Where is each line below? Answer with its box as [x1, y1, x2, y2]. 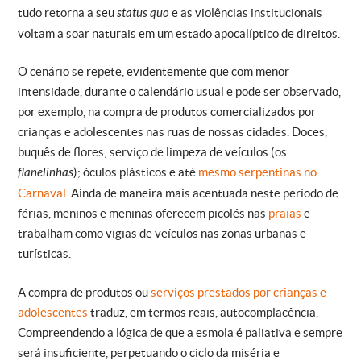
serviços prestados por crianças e [148, 285, 326, 300]
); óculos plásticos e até [73, 165, 198, 180]
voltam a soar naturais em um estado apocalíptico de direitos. [18, 26, 340, 40]
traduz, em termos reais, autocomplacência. [90, 305, 318, 320]
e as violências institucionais [172, 5, 322, 19]
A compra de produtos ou [18, 285, 148, 300]
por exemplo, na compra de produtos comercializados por [18, 105, 316, 119]
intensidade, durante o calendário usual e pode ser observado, [18, 85, 341, 99]
